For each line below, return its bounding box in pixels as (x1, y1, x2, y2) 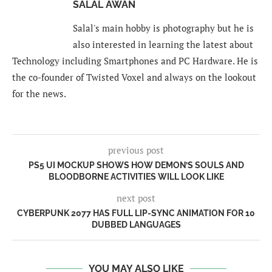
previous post (108, 144, 164, 157)
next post (117, 192, 155, 205)
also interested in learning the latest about (73, 38, 253, 51)
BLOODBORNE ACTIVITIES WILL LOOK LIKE (48, 172, 224, 182)
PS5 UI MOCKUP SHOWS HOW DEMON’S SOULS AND (28, 160, 244, 171)
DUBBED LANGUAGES (91, 220, 181, 230)
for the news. (12, 87, 66, 100)
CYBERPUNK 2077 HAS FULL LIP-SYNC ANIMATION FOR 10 (17, 208, 255, 219)
